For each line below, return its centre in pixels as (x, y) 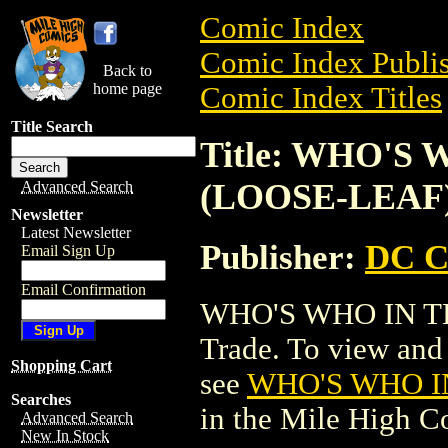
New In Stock (65, 435)
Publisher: (282, 256)
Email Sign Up (68, 250)
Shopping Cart (61, 365)
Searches (41, 399)
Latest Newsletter (76, 232)
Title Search (52, 126)
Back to (127, 70)
